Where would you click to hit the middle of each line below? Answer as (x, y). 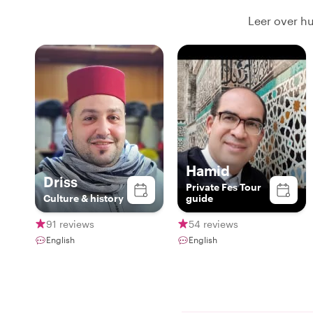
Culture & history (83, 198)
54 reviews (213, 224)
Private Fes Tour (224, 187)
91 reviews (70, 224)
